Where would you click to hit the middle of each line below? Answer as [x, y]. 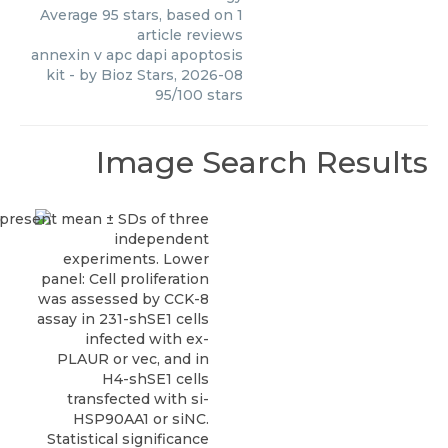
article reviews [190, 35]
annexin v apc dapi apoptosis [137, 55]
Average [71, 15]
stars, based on [178, 15]
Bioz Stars [137, 75]
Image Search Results [262, 162]
